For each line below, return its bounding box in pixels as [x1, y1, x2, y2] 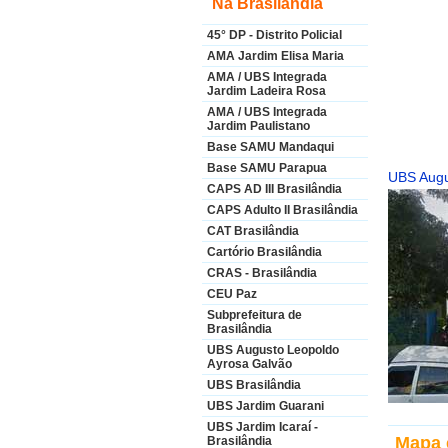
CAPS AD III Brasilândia [207, 182, 342, 196]
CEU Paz [207, 287, 257, 301]
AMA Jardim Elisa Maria [207, 49, 344, 63]
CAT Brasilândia [207, 224, 299, 238]
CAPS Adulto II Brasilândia [207, 203, 358, 217]
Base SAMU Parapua [207, 161, 327, 175]
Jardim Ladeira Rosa [207, 84, 326, 98]
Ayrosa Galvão [207, 357, 292, 371]
